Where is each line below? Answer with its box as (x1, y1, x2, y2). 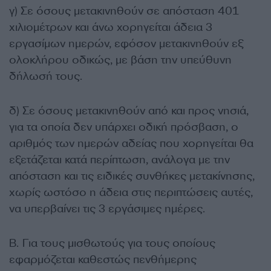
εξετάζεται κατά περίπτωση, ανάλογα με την (9, 152, 230, 167)
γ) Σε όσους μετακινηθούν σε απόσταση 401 (9, 3, 239, 18)
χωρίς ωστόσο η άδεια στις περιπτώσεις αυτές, (9, 184, 253, 200)
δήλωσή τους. (9, 68, 82, 83)
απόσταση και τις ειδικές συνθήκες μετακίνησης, (9, 168, 255, 183)
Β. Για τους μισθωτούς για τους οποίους (9, 235, 215, 250)
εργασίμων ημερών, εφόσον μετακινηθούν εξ (9, 36, 243, 51)
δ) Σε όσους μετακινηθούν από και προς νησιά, (9, 103, 249, 118)
